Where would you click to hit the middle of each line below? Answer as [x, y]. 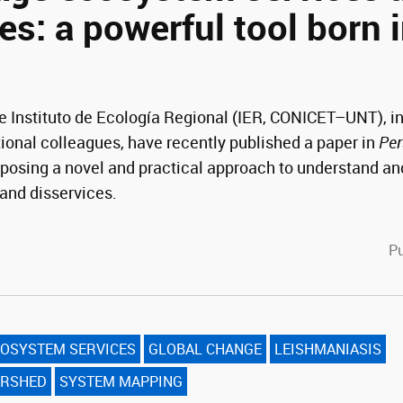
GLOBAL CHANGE [205, 349]
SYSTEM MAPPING [121, 381]
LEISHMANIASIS [328, 349]
